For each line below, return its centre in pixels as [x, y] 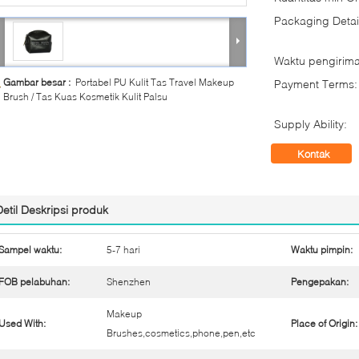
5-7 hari [123, 250]
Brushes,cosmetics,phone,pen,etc [181, 333]
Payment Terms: [316, 84]
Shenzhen [129, 282]
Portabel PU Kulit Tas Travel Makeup [155, 82]
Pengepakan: [320, 282]
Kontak [314, 154]
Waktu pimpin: [322, 250]
